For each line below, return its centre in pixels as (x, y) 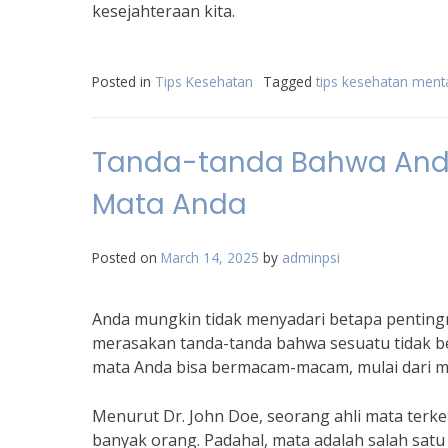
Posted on (126, 257)
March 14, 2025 (210, 257)
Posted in (123, 81)
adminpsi (311, 257)
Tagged (289, 81)
